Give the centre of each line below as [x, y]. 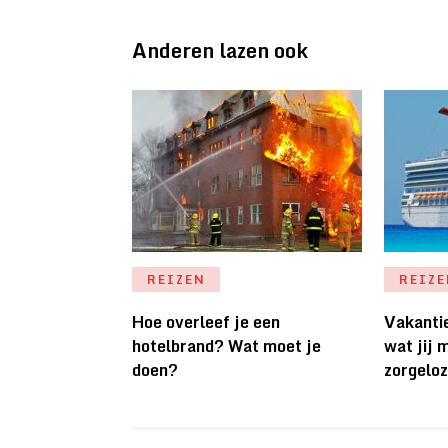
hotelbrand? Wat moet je [226, 346]
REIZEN [176, 280]
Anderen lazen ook [220, 51]
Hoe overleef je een [206, 322]
